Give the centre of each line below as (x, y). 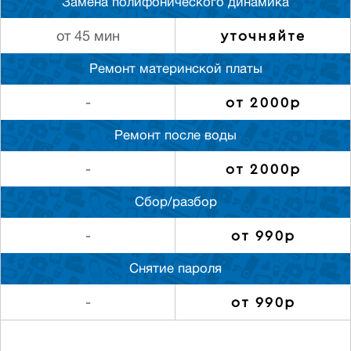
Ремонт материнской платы (175, 70)
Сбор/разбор (175, 203)
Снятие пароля (175, 270)
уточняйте (263, 36)
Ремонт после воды (175, 137)
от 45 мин (88, 38)
